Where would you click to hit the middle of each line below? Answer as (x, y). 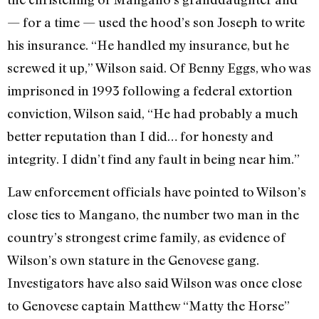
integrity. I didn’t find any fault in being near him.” (153, 158)
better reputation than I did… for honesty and (140, 136)
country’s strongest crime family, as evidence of (146, 237)
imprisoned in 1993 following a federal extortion (150, 90)
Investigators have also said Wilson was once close (155, 283)
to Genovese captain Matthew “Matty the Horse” (148, 306)
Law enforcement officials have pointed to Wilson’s (157, 192)
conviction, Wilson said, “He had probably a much (153, 113)
